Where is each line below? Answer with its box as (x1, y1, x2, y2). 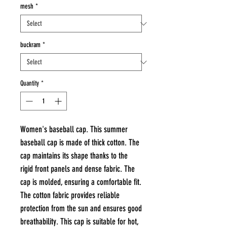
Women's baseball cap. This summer (20, 124, 128, 134)
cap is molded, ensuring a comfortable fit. (20, 177, 141, 187)
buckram (20, 41, 41, 49)
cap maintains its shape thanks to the (20, 150, 128, 161)
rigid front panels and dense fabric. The (20, 164, 135, 174)
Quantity (20, 79, 39, 88)
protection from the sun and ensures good (20, 203, 142, 213)
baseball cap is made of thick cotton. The (20, 137, 139, 147)
